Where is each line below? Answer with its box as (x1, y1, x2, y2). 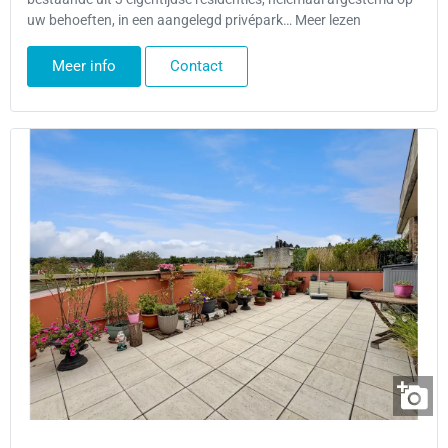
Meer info (52, 56, 116, 75)
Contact (170, 56, 223, 75)
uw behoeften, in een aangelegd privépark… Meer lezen (27, 12, 361, 30)
